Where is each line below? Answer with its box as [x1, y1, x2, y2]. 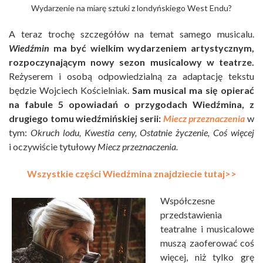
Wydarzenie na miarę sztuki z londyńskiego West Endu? [31, 3, 232, 14]
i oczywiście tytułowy [9, 141, 97, 153]
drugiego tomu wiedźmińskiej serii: [9, 113, 161, 124]
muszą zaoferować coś [160, 237, 254, 249]
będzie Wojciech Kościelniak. [9, 85, 132, 96]
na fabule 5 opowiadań [9, 99, 119, 110]
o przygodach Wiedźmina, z [123, 99, 255, 110]
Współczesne [160, 195, 215, 207]
